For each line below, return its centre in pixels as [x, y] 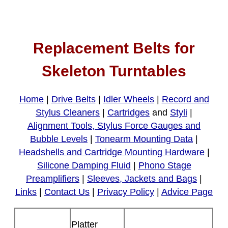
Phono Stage [165, 166]
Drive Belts [73, 99]
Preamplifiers [53, 179]
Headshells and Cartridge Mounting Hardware [111, 152]
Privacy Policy [126, 192]
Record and [185, 99]
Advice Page [187, 192]
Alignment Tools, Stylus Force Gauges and [114, 126]
